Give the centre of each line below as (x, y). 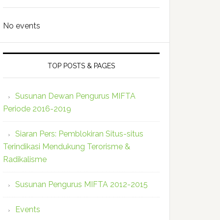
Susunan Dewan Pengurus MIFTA (75, 96)
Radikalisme (25, 159)
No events (22, 26)
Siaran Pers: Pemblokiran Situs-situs (79, 134)
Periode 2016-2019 (37, 109)
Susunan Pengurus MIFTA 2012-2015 (82, 184)
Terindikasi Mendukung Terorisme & (67, 147)
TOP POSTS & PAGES (81, 66)
